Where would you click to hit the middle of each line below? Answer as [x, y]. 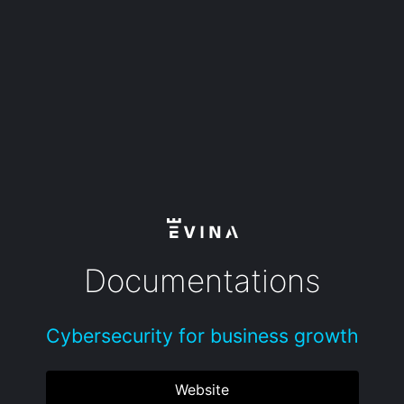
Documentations [202, 280]
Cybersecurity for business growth [202, 335]
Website [202, 390]
